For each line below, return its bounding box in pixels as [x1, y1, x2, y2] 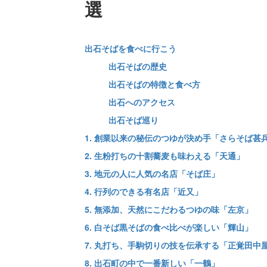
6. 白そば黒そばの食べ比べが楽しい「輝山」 [84, 221, 253, 233]
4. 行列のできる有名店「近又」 [84, 185, 203, 197]
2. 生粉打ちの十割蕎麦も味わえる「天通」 [84, 149, 244, 162]
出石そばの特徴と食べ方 [108, 77, 200, 90]
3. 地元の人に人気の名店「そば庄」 [84, 167, 219, 179]
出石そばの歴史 [108, 60, 167, 72]
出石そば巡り [108, 113, 159, 126]
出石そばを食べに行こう [84, 42, 176, 54]
